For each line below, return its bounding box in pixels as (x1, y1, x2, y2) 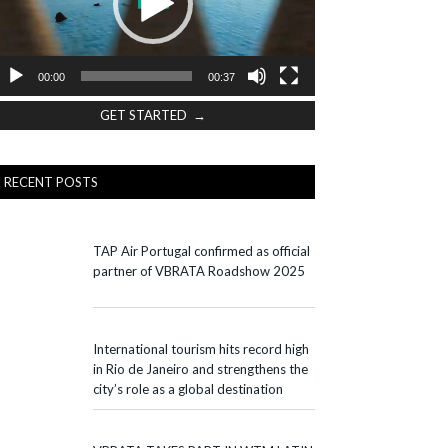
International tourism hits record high (93, 340, 309, 357)
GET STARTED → (99, 106, 206, 123)
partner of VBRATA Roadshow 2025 (93, 262, 305, 279)
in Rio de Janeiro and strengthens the (93, 360, 308, 377)
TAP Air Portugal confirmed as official (93, 242, 310, 259)
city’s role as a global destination (93, 380, 283, 397)
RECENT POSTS (4, 173, 98, 190)
